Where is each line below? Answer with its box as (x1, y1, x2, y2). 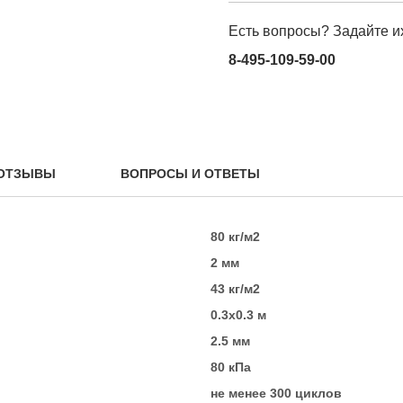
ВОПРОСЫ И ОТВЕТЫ (121, 166, 260, 181)
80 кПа (210, 360, 251, 374)
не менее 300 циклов (210, 386, 342, 400)
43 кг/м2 (210, 282, 260, 296)
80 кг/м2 (210, 229, 260, 244)
